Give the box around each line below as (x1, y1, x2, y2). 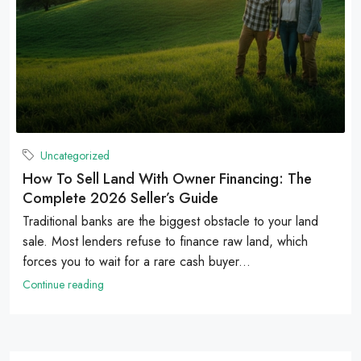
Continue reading (23, 276, 104, 293)
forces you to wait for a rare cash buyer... (23, 251, 251, 271)
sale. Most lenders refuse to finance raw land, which (23, 231, 308, 251)
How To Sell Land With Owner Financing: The (23, 168, 312, 189)
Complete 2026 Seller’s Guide (23, 187, 218, 209)
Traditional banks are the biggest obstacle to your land (23, 211, 318, 230)
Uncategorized (40, 147, 110, 164)
